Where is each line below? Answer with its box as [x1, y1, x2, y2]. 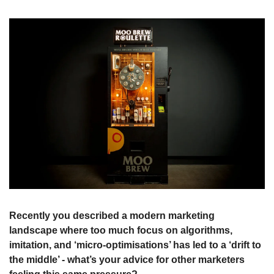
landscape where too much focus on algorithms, [9, 224, 232, 235]
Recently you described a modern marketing [9, 210, 215, 221]
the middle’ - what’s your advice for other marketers [9, 254, 245, 265]
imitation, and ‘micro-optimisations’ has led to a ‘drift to [9, 239, 261, 250]
